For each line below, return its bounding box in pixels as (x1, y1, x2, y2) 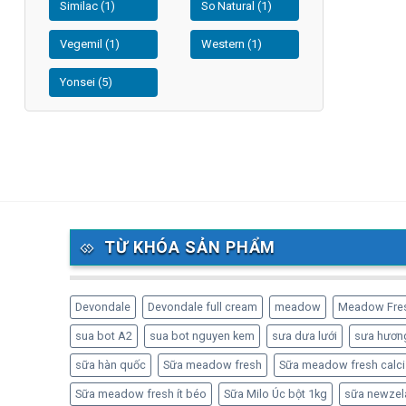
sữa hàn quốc (75, 358, 146, 372)
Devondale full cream (148, 300, 257, 314)
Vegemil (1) (59, 37, 120, 52)
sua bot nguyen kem (150, 329, 255, 343)
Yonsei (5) (59, 75, 112, 90)
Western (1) (200, 37, 262, 52)
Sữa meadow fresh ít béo (75, 387, 207, 401)
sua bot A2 (75, 329, 132, 343)
